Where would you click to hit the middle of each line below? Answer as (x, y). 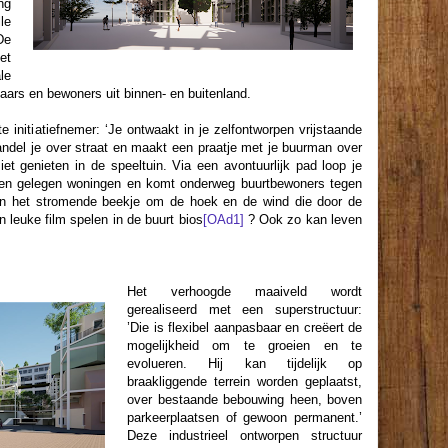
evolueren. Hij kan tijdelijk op (244, 363)
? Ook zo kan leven (303, 219)
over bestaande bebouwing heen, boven (244, 399)
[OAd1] (223, 219)
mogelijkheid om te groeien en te (244, 345)
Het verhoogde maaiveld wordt (244, 291)
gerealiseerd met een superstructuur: (244, 309)
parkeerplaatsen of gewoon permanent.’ (244, 417)
